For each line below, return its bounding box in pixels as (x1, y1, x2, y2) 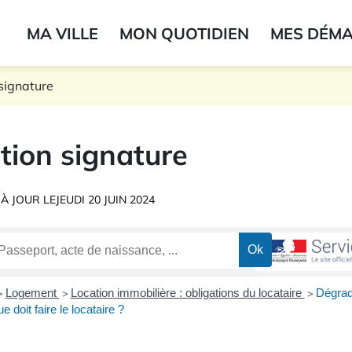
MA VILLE (27, 23, 98, 43)
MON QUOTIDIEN (119, 23, 249, 43)
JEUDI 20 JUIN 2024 (55, 192, 155, 207)
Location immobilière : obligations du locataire (70, 286, 305, 300)
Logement (5, 286, 60, 300)
